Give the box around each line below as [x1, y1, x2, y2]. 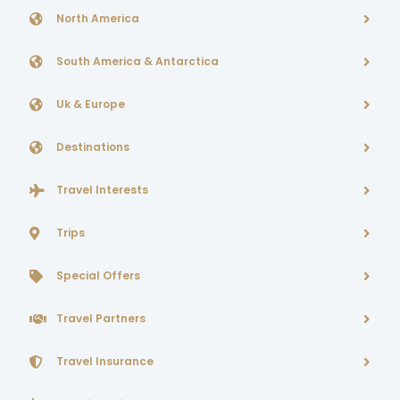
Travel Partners [56, 311, 146, 326]
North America [56, 11, 139, 26]
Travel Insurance [56, 354, 154, 369]
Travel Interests [56, 182, 148, 197]
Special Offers [56, 268, 140, 283]
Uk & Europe [56, 96, 125, 112]
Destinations [56, 139, 129, 154]
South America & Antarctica [56, 54, 219, 69]
